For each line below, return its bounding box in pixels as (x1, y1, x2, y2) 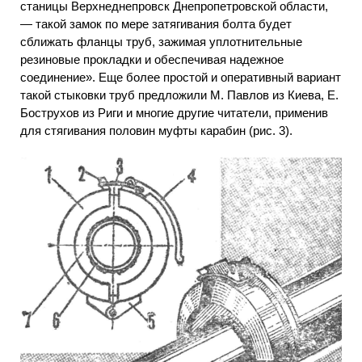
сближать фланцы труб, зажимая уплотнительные (20, 34, 302, 48)
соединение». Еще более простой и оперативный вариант (20, 69, 341, 84)
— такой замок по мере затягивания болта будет (20, 16, 292, 31)
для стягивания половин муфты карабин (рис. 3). (20, 123, 293, 137)
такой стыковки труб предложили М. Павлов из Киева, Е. (20, 87, 339, 102)
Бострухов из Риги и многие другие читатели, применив (20, 105, 328, 120)
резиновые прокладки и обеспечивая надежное (20, 52, 284, 66)
